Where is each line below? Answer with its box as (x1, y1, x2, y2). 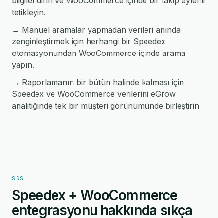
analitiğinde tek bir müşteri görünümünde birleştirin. (12, 101, 201, 110)
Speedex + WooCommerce (12, 187, 178, 203)
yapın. (12, 60, 34, 70)
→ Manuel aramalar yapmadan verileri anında (12, 25, 181, 35)
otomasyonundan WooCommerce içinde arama (12, 48, 185, 58)
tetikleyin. (12, 7, 46, 17)
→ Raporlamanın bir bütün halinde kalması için (12, 77, 184, 87)
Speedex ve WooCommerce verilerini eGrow (12, 89, 176, 99)
